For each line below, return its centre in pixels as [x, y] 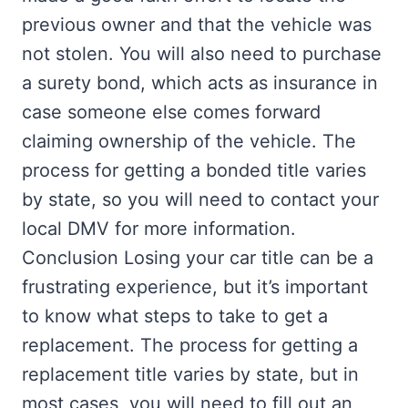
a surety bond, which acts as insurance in [200, 83]
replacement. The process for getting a [190, 346]
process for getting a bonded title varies [194, 171]
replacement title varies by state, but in [190, 375]
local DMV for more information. [159, 229]
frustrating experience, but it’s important [195, 287]
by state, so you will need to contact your [200, 200]
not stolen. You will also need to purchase [202, 54]
